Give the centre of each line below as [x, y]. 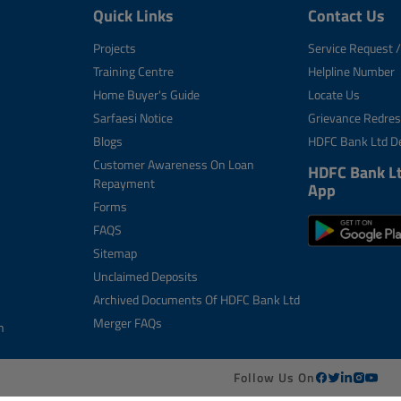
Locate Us [334, 94]
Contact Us [346, 16]
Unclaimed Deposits [145, 276]
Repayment [124, 183]
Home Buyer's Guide [146, 94]
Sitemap [115, 253]
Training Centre [133, 71]
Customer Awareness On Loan [174, 164]
